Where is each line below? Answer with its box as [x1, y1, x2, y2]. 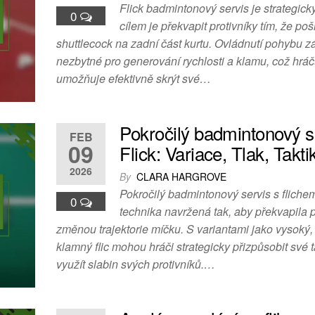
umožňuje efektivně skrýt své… [56, 70, 212, 87]
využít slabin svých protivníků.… [56, 256, 216, 273]
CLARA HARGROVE [136, 169, 227, 184]
